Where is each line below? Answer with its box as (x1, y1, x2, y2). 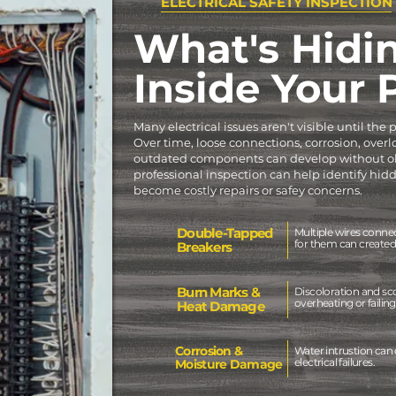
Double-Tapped (177, 225, 273, 241)
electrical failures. (294, 355, 376, 369)
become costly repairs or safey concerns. (133, 183, 362, 197)
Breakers (177, 239, 232, 255)
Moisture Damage (175, 356, 283, 372)
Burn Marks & (177, 284, 260, 301)
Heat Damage (177, 298, 264, 315)
